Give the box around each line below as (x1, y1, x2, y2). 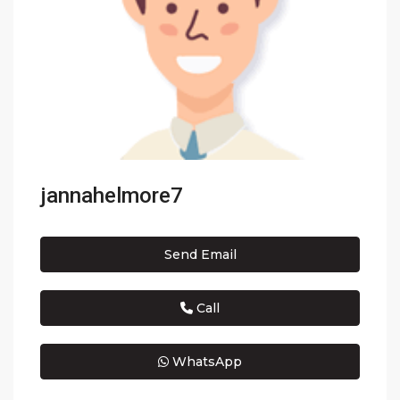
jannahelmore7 (40, 183, 184, 209)
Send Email (163, 246, 237, 263)
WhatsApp (169, 354, 242, 371)
